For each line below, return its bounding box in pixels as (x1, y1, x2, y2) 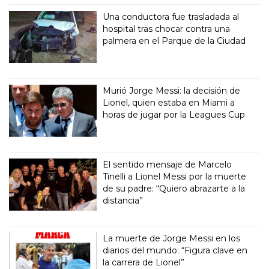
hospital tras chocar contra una (103, 23, 231, 35)
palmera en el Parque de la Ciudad (103, 35, 246, 47)
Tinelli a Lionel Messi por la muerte (103, 171, 247, 183)
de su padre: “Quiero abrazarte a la (103, 183, 246, 195)
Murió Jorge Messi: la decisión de (103, 85, 241, 97)
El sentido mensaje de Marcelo (103, 159, 232, 171)
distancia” (103, 195, 144, 207)
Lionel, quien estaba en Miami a (103, 97, 235, 109)
